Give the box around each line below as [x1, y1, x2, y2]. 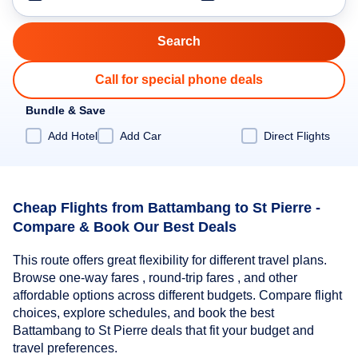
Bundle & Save [26, 104, 105, 117]
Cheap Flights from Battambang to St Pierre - [13, 199, 320, 216]
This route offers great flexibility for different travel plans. [13, 253, 327, 268]
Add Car [120, 129, 161, 142]
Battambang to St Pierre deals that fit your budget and [13, 324, 314, 338]
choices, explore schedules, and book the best [13, 306, 274, 320]
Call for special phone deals [95, 73, 263, 86]
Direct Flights [264, 129, 330, 142]
